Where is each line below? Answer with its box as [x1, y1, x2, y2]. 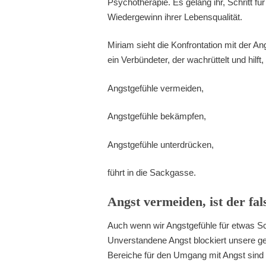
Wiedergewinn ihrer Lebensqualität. [107, 11, 243, 22]
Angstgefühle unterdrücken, [107, 139, 214, 150]
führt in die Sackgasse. [107, 167, 197, 178]
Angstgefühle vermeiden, [107, 83, 204, 93]
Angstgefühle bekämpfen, [107, 111, 207, 122]
